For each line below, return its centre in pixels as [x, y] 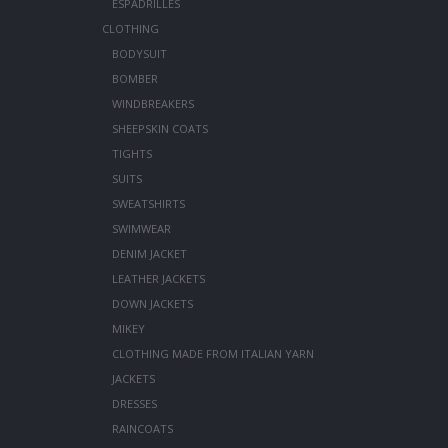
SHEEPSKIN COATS [159, 129]
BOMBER [134, 79]
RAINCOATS [142, 429]
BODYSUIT [139, 54]
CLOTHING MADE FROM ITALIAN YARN [212, 354]
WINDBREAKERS [152, 104]
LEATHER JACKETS [158, 279]
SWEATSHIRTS [148, 204]
